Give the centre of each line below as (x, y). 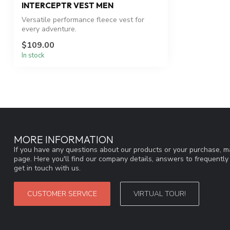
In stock (33, 56)
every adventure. (49, 29)
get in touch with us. (47, 168)
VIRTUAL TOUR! (160, 194)
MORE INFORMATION (64, 140)
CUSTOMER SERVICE (62, 194)
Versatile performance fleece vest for (83, 20)
